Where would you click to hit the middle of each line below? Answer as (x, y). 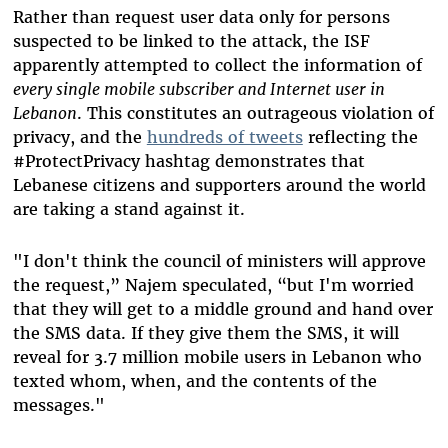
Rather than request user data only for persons (201, 17)
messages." (58, 405)
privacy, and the (79, 137)
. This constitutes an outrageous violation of (255, 113)
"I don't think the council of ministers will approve (219, 261)
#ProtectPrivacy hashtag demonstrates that (188, 161)
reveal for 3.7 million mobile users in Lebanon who (217, 357)
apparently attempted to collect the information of (217, 65)
